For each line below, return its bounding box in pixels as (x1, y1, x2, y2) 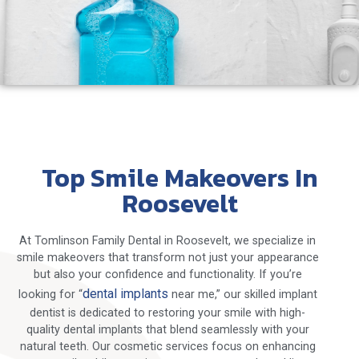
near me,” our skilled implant (167, 287, 317, 301)
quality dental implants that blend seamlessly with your (26, 322, 309, 337)
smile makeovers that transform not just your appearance (16, 250, 319, 264)
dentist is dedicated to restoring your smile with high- (30, 305, 305, 320)
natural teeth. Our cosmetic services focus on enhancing (19, 339, 316, 353)
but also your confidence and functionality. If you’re (33, 267, 302, 281)
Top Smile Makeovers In (42, 158, 317, 197)
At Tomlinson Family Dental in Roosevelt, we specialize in (19, 233, 316, 248)
